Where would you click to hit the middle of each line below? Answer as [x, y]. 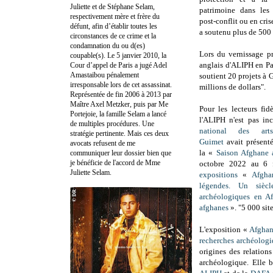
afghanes [214, 208]
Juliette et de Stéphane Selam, [112, 6]
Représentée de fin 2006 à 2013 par [121, 94]
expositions [218, 175]
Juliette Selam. [91, 172]
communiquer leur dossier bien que [121, 153]
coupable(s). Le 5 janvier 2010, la [118, 55]
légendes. [219, 186]
